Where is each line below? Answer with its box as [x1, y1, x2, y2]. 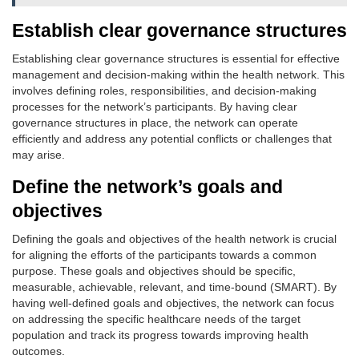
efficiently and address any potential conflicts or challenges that [12, 132, 332, 145]
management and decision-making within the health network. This [12, 68, 345, 81]
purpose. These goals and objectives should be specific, [12, 264, 296, 277]
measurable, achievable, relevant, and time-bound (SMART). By [12, 280, 337, 293]
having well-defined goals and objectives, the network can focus [12, 296, 334, 309]
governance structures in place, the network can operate [12, 116, 298, 129]
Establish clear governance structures [12, 20, 347, 41]
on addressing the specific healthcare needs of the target [12, 313, 301, 325]
